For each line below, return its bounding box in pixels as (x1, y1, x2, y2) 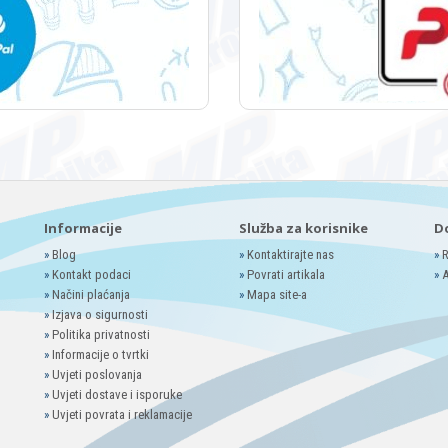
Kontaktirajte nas (247, 247, 334, 263)
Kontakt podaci (52, 267, 131, 283)
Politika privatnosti (52, 327, 150, 343)
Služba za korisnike (239, 219, 368, 238)
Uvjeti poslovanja (52, 367, 142, 383)
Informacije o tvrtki (52, 347, 149, 363)
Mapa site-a (247, 287, 307, 303)
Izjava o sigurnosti (52, 307, 148, 323)
